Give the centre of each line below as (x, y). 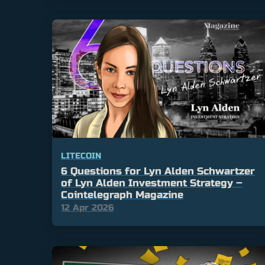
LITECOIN (81, 156)
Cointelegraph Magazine (122, 195)
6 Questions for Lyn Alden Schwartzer (158, 172)
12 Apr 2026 (87, 208)
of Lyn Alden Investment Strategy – (152, 183)
